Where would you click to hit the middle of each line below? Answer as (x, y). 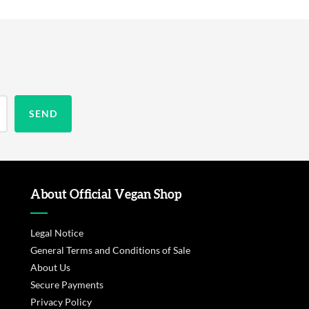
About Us (51, 267)
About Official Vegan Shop (106, 195)
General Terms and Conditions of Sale (111, 250)
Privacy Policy (61, 301)
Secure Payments (67, 284)
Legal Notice (57, 232)
